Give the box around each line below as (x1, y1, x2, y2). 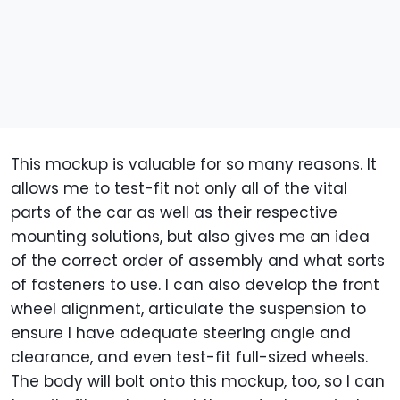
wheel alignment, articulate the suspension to (11, 298, 366, 321)
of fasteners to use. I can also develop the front (11, 274, 379, 296)
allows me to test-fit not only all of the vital (11, 178, 347, 200)
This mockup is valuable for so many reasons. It (11, 154, 377, 176)
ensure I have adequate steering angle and (11, 322, 351, 345)
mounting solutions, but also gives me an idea (11, 226, 370, 248)
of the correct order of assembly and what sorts (11, 250, 385, 272)
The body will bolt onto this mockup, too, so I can (11, 371, 385, 393)
